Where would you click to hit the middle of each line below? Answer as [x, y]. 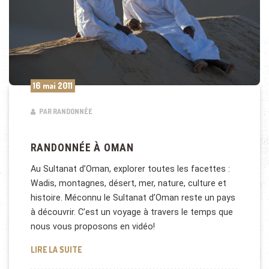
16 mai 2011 [53, 86]
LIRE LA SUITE [56, 249]
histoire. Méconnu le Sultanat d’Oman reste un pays [133, 198]
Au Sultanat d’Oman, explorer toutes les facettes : [130, 169]
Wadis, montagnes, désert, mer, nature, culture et [128, 183]
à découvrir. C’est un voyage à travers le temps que [131, 212]
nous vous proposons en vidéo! [92, 227]
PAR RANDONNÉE [65, 112]
